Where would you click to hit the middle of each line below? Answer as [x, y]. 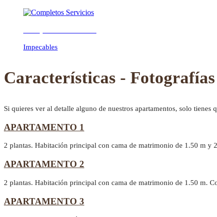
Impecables [40, 47]
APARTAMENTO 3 [44, 201]
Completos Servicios [60, 30]
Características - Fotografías [109, 77]
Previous [18, 37]
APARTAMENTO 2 [44, 164]
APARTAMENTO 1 [44, 127]
